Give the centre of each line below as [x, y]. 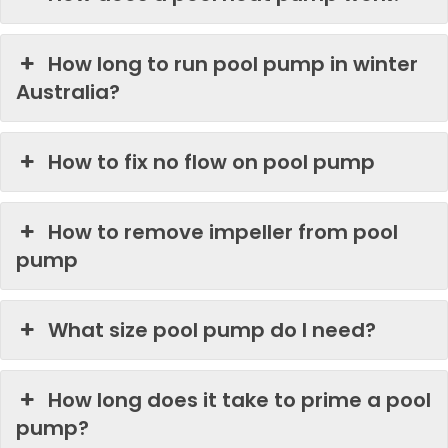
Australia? [68, 92]
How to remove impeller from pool [223, 232]
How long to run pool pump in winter [233, 64]
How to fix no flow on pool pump [212, 162]
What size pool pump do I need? [212, 330]
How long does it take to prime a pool [240, 400]
